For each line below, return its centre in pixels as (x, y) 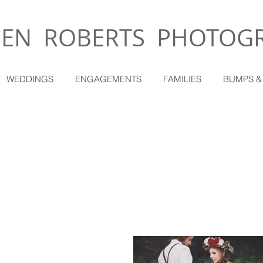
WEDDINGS (30, 79)
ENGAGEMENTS (108, 79)
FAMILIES (182, 79)
